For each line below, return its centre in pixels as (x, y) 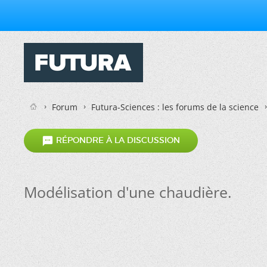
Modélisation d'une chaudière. (128, 192)
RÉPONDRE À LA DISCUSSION (117, 140)
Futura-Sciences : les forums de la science (175, 107)
